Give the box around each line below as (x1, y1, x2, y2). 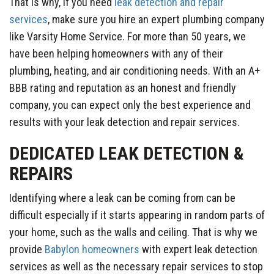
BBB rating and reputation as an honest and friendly (9, 81, 236, 94)
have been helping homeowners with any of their (9, 46, 223, 60)
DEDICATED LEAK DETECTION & (9, 142, 244, 164)
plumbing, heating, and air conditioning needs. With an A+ (9, 64, 260, 77)
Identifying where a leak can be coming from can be (9, 191, 235, 204)
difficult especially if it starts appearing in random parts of (9, 208, 265, 221)
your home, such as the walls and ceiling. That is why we (9, 225, 257, 239)
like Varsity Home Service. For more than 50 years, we (9, 29, 246, 43)
